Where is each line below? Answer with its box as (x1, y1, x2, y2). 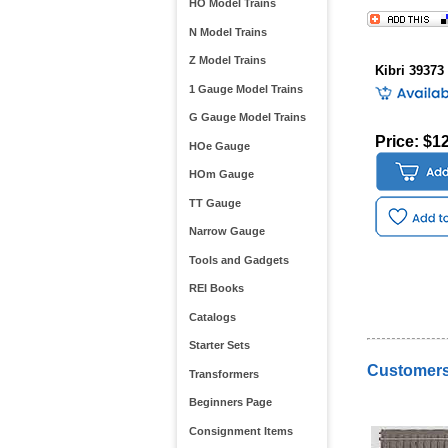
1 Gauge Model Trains (188, 82, 303, 95)
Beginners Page (188, 396, 272, 409)
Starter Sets (188, 339, 250, 352)
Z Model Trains (188, 54, 266, 67)
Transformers (188, 367, 259, 380)
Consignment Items (188, 424, 293, 437)
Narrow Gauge (188, 225, 265, 238)
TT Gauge (188, 196, 241, 209)
